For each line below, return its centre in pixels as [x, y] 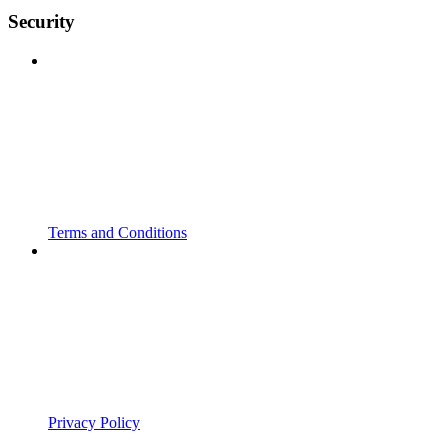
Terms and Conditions [117, 232]
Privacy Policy [94, 422]
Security [41, 22]
